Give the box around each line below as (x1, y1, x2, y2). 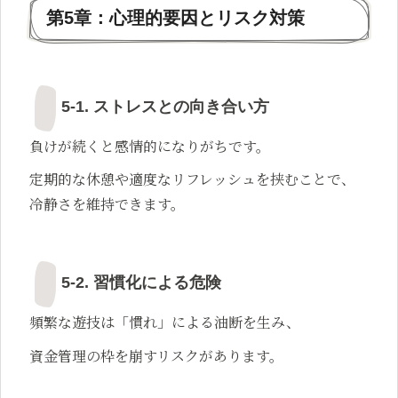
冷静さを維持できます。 (29, 194, 185, 215)
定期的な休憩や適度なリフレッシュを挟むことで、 (29, 169, 355, 190)
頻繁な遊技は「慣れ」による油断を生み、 (29, 312, 300, 333)
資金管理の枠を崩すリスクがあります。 (29, 345, 283, 366)
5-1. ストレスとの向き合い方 (61, 98, 269, 116)
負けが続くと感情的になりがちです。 (29, 135, 270, 156)
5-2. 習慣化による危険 (61, 274, 221, 292)
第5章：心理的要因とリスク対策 (46, 8, 305, 28)
